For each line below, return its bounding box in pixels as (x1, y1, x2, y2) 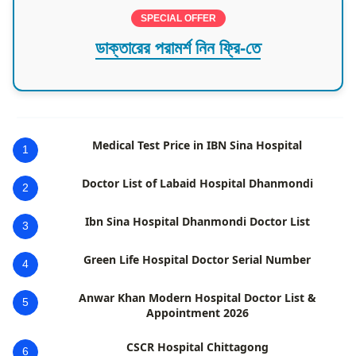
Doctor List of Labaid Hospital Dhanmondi (81, 175, 313, 191)
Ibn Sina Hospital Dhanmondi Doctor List (84, 213, 310, 229)
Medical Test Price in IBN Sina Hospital (92, 137, 302, 153)
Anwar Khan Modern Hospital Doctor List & (78, 289, 316, 305)
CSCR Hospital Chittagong (126, 339, 269, 354)
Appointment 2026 (145, 304, 249, 320)
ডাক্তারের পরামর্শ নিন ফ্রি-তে (95, 37, 261, 58)
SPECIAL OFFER (140, 12, 216, 24)
